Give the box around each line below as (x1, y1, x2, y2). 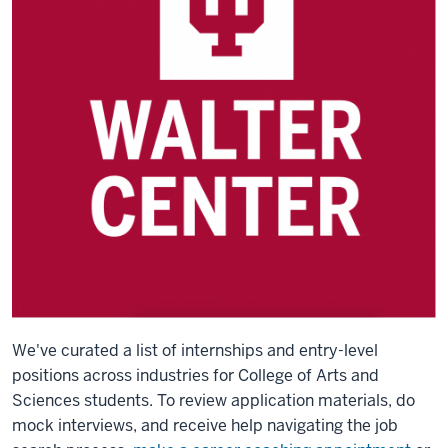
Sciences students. (12, 390, 157, 412)
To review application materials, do (157, 390, 415, 412)
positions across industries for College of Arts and (12, 365, 379, 387)
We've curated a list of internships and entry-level (12, 340, 378, 362)
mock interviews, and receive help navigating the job (12, 415, 398, 437)
